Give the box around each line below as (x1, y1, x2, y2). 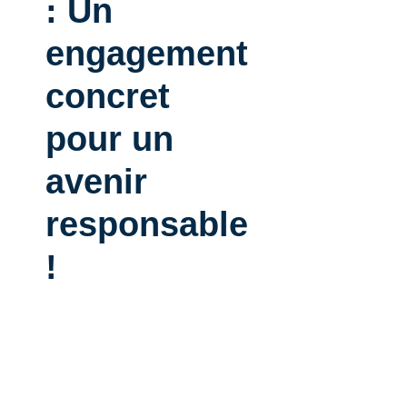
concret (45, 77, 170, 115)
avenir (45, 163, 147, 201)
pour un (45, 120, 174, 158)
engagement (45, 35, 248, 73)
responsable (45, 205, 248, 243)
